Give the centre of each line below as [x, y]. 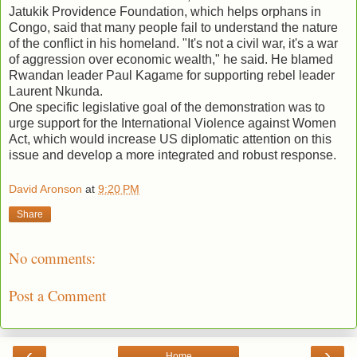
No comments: [52, 258]
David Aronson [45, 189]
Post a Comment [57, 295]
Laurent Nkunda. [56, 91]
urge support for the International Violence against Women [173, 123]
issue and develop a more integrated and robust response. [173, 155]
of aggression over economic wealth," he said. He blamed [171, 59]
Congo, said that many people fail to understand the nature [173, 27]
